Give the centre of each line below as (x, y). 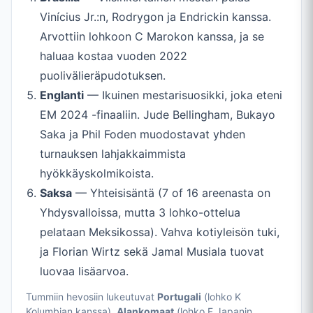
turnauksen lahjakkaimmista (113, 154)
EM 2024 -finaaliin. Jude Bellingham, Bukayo (158, 115)
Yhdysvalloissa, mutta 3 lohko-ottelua (140, 213)
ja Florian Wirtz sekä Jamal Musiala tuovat (152, 252)
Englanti (62, 95)
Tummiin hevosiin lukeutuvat (92, 297)
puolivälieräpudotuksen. (103, 76)
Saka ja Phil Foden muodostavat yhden (143, 134)
